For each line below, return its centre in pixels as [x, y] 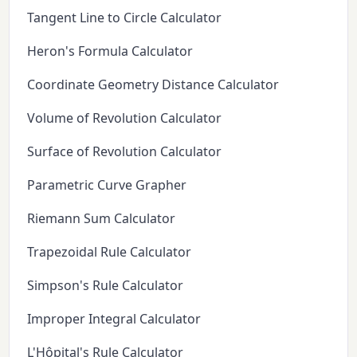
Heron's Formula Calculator [110, 51]
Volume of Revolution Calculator [125, 118]
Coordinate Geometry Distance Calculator [153, 84]
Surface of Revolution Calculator [125, 151]
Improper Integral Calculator [114, 318]
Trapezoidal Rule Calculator [110, 251]
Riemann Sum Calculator [102, 218]
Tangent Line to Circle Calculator [125, 17]
